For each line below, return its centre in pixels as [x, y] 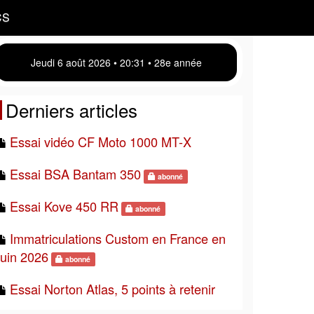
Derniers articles [71, 110]
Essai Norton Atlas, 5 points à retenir [112, 289]
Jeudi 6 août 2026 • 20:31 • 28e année [116, 62]
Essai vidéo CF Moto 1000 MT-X [101, 142]
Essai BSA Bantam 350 [75, 174]
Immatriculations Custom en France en [118, 238]
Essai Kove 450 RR [64, 206]
